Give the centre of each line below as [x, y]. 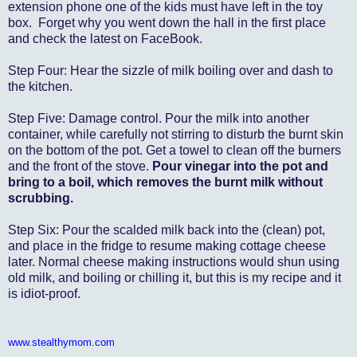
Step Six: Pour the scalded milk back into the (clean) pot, [167, 229]
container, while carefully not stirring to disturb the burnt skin [176, 134]
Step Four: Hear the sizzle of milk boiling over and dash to [171, 70]
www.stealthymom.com [61, 342]
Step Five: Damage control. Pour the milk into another [159, 118]
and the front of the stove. [80, 166]
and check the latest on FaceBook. [105, 38]
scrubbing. [41, 198]
